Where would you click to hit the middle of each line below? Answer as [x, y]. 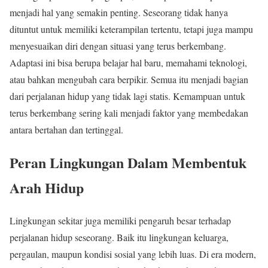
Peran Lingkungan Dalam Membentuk [128, 162]
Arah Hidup [47, 187]
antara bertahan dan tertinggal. [66, 129]
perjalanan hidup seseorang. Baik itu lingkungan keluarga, [119, 237]
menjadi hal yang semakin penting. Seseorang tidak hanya [119, 12]
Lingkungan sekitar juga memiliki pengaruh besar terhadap [120, 220]
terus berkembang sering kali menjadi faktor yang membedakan [129, 112]
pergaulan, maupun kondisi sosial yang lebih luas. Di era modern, [133, 254]
